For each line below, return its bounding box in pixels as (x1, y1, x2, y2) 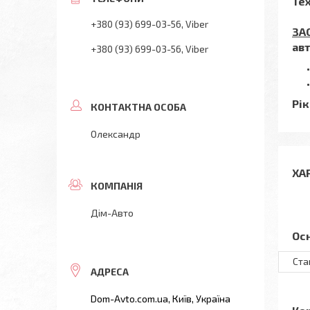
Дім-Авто (91, 207, 134, 219)
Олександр (91, 128, 140, 140)
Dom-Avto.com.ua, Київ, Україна (91, 293, 230, 304)
